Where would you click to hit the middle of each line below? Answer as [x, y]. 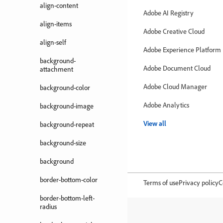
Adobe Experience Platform [182, 50]
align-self [53, 42]
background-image [67, 106]
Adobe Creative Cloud [174, 31]
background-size [63, 143]
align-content [59, 5]
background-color [65, 87]
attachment [56, 69]
